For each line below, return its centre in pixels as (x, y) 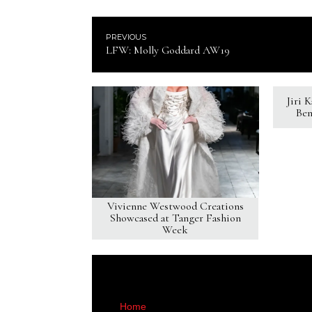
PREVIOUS (126, 37)
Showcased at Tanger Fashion (175, 218)
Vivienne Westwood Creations (175, 206)
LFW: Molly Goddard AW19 (168, 50)
